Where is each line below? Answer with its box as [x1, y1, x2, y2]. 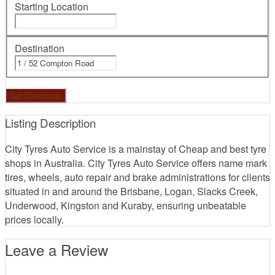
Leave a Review [5, 239, 108, 261]
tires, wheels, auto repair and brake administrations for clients [5, 170, 270, 185]
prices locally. [5, 212, 64, 227]
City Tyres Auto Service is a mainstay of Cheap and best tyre [5, 142, 266, 157]
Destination [15, 41, 64, 55]
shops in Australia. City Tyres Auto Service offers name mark [5, 156, 267, 171]
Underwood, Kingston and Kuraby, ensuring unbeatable [5, 198, 246, 213]
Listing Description [5, 114, 96, 131]
